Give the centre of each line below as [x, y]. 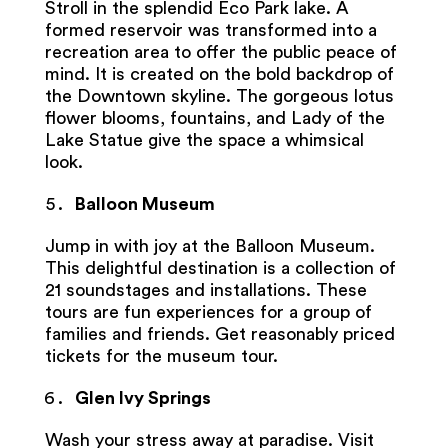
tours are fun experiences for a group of [208, 311]
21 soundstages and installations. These [205, 289]
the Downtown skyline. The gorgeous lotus [219, 95]
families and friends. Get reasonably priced [219, 333]
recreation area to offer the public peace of [220, 51]
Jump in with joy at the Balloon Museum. [209, 245]
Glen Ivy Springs [142, 397]
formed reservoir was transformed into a [210, 29]
